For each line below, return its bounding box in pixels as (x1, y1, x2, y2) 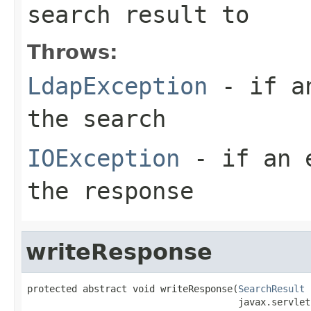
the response (27, 176, 194, 205)
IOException (27, 144, 180, 172)
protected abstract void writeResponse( (27, 283, 238, 294)
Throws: (27, 40, 118, 64)
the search (27, 104, 166, 133)
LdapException (27, 72, 208, 100)
